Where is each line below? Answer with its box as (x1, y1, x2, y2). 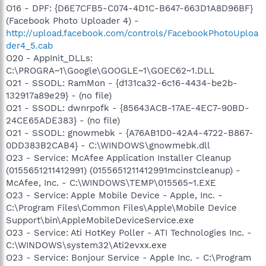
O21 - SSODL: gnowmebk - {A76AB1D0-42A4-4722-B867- (6, 127, 254, 138)
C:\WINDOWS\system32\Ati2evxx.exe (6, 239, 167, 251)
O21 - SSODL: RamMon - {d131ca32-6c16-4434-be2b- (6, 77, 237, 88)
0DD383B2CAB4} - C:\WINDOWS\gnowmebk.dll (6, 140, 210, 151)
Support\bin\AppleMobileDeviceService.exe (6, 214, 194, 226)
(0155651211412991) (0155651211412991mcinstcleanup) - (6, 164, 240, 176)
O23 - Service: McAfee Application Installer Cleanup (6, 152, 231, 163)
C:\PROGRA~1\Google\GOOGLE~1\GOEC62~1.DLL (6, 65, 214, 76)
